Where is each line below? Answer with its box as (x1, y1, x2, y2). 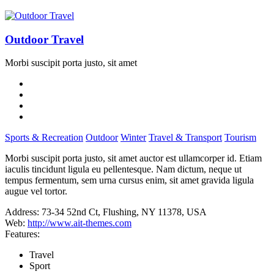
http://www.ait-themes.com (28, 218, 131, 229)
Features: (5, 229, 40, 240)
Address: (5, 207, 39, 218)
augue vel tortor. (5, 186, 67, 197)
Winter (120, 132, 146, 143)
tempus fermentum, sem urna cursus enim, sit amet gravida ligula (5, 175, 254, 186)
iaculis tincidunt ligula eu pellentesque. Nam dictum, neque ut (5, 164, 242, 175)
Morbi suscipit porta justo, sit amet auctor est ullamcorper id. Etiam (5, 153, 262, 164)
